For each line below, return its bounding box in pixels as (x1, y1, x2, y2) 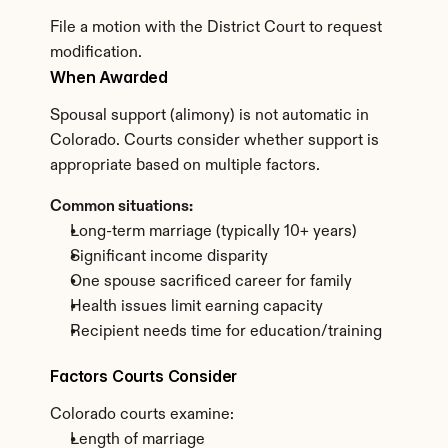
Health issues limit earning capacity (70, 299, 323, 315)
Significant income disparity (70, 249, 268, 265)
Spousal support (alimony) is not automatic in (50, 108, 369, 124)
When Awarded (50, 67, 169, 87)
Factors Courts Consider (50, 366, 238, 386)
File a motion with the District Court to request (50, 20, 382, 36)
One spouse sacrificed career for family (70, 274, 352, 290)
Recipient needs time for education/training (70, 324, 382, 340)
